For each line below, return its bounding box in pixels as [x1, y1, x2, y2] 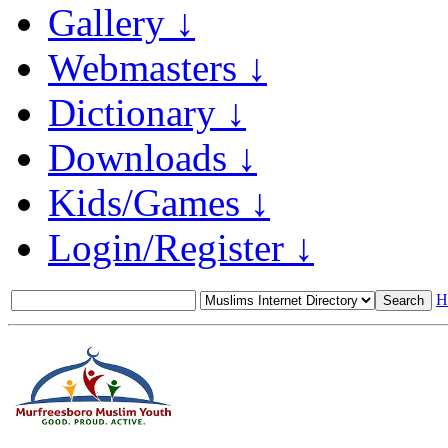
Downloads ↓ [48, 136, 257, 179]
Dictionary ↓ [48, 91, 246, 134]
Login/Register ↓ [48, 226, 314, 269]
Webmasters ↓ [48, 46, 267, 89]
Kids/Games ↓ [48, 181, 270, 224]
